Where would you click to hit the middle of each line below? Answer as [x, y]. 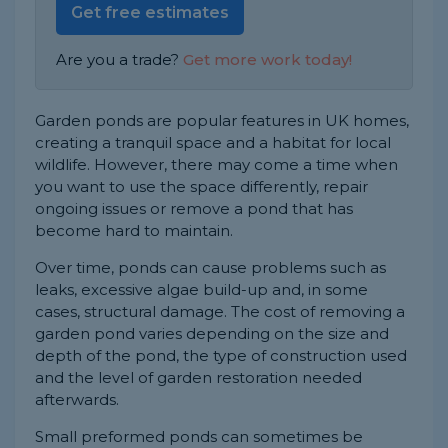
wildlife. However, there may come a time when [216, 164]
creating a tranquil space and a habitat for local [213, 142]
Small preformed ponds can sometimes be [199, 436]
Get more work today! [267, 59]
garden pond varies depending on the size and [212, 333]
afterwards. [77, 399]
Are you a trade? [119, 59]
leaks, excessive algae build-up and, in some [201, 289]
